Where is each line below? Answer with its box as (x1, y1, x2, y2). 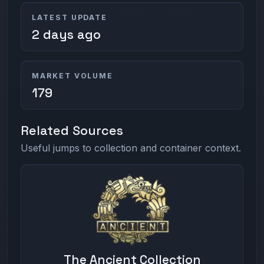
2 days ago (31, 27, 101, 43)
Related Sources (21, 123, 124, 139)
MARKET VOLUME (31, 71, 114, 81)
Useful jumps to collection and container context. (21, 141, 242, 154)
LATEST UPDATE (31, 13, 108, 22)
